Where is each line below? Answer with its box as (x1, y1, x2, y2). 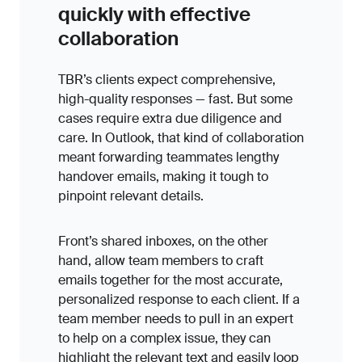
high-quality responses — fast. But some (58, 90, 293, 107)
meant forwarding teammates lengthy (58, 149, 279, 166)
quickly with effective (58, 2, 250, 27)
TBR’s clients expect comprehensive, (58, 71, 276, 88)
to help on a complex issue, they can (58, 330, 271, 347)
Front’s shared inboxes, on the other (58, 233, 268, 250)
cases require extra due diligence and (58, 110, 282, 127)
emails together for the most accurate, (58, 271, 283, 288)
